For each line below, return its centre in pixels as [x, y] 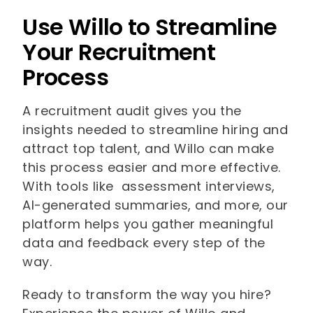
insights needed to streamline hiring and [155, 130]
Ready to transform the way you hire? [147, 295]
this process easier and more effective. [152, 168]
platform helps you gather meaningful [148, 224]
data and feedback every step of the [144, 243]
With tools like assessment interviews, [149, 187]
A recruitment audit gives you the [132, 111]
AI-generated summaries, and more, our [155, 205]
